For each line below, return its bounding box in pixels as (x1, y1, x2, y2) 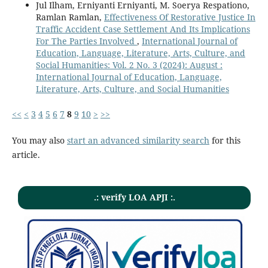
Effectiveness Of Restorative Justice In (103, 11, 255, 23)
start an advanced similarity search (66, 135, 209, 147)
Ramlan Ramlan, (35, 11, 104, 23)
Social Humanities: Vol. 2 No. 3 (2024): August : (35, 59, 223, 71)
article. (11, 149, 40, 161)
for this (209, 135, 240, 147)
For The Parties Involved (35, 35, 137, 47)
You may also (11, 135, 67, 147)
